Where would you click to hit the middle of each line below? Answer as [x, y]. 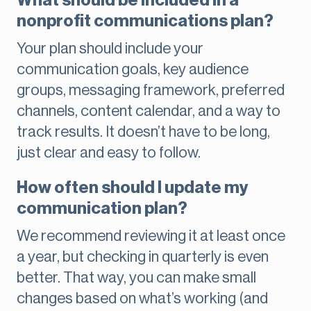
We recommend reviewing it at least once [151, 236]
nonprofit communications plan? [145, 21]
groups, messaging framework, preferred [151, 91]
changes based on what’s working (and [142, 299]
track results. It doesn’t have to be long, [143, 132]
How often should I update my [132, 188]
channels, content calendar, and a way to [149, 111]
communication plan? [102, 209]
